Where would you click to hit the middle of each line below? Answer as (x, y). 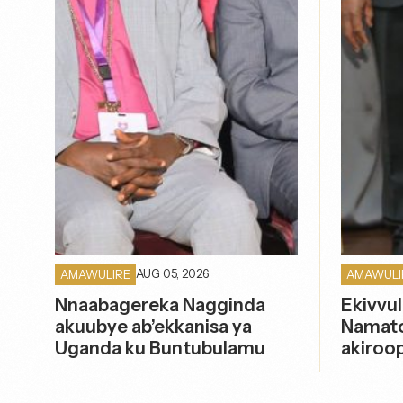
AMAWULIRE (96, 274)
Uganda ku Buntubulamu (161, 348)
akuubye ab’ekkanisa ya (154, 326)
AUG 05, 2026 (173, 274)
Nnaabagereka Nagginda (161, 304)
